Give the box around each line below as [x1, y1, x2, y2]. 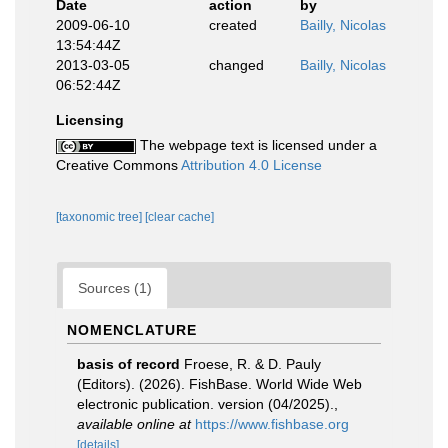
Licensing [56, 112, 124, 128]
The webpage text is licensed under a [136, 137, 377, 153]
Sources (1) [78, 280, 152, 296]
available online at [77, 416, 191, 432]
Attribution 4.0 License [181, 157, 322, 173]
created [208, 17, 257, 33]
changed [208, 57, 264, 73]
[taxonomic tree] [56, 210, 145, 224]
